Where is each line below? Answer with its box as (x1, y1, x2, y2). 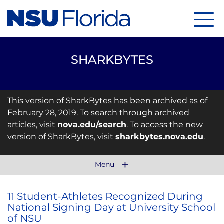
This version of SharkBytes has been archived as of (7, 96, 207, 105)
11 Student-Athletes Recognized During (7, 190, 203, 202)
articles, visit (7, 120, 57, 129)
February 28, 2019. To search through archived (7, 108, 189, 117)
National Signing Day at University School (7, 201, 215, 213)
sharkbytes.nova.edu (115, 132, 203, 141)
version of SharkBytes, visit (7, 132, 115, 141)
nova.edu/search (57, 120, 126, 129)
